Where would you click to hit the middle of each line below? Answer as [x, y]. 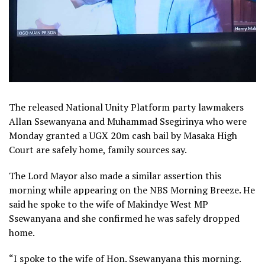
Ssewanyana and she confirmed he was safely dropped [124, 219]
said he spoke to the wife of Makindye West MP [109, 204]
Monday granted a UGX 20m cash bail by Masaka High [123, 136]
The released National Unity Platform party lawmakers [126, 107]
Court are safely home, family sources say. [98, 150]
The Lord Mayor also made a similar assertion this [115, 176]
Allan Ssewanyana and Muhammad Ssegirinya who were [128, 122]
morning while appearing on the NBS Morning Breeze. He [132, 190]
